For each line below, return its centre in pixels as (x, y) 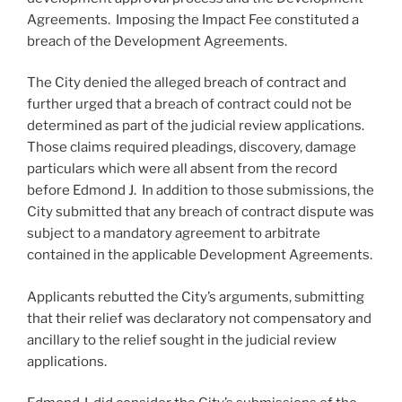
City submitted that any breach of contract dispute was (201, 212)
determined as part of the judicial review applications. (197, 126)
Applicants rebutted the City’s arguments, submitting (196, 297)
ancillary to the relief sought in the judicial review (182, 340)
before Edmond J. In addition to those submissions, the (201, 191)
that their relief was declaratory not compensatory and (199, 318)
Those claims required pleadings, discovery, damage (192, 148)
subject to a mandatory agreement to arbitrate (174, 234)
